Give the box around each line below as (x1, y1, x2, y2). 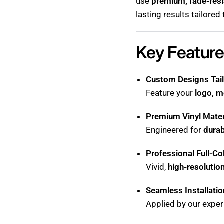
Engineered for (146, 125, 204, 135)
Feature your (146, 88, 195, 98)
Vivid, (146, 162, 168, 172)
